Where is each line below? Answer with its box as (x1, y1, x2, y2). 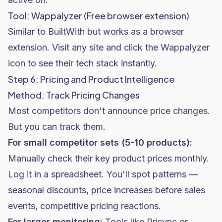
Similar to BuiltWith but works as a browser (8, 26, 184, 37)
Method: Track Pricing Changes (8, 89, 140, 101)
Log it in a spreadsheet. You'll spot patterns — (8, 169, 198, 179)
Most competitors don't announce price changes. (8, 106, 210, 116)
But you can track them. (8, 121, 106, 132)
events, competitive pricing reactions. (8, 201, 161, 211)
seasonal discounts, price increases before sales (8, 185, 205, 195)
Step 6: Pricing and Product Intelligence (8, 73, 174, 85)
